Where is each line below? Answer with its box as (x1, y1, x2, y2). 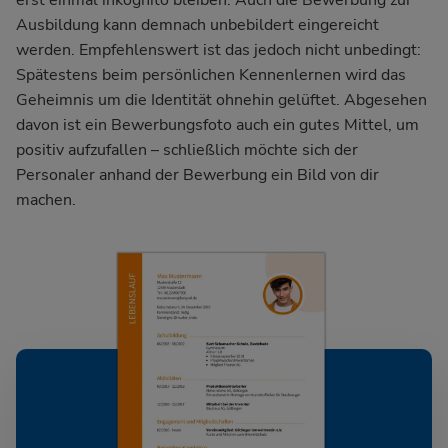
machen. (16, 189, 76, 211)
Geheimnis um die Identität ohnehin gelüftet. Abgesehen (16, 89, 427, 111)
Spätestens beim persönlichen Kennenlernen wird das (16, 64, 406, 86)
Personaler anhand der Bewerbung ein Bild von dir (16, 164, 379, 186)
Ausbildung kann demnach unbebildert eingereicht (16, 14, 379, 36)
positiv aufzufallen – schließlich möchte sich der (16, 139, 358, 161)
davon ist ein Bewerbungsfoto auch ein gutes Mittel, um (16, 114, 419, 136)
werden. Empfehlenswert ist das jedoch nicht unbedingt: (16, 39, 421, 61)
